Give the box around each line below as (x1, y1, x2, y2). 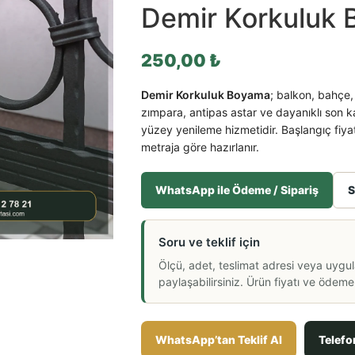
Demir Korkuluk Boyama (140, 88, 270, 102)
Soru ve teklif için (158, 235, 260, 250)
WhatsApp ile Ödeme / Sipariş (155, 183, 319, 197)
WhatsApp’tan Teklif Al (155, 333, 282, 347)
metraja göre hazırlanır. (140, 140, 259, 155)
